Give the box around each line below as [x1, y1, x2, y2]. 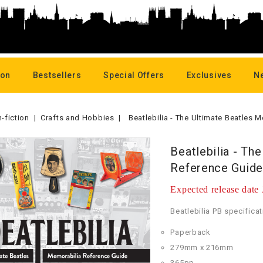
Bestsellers [32, 70, 82, 80]
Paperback [170, 228, 211, 237]
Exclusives [186, 70, 232, 80]
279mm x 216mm [170, 243, 234, 252]
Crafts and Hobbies [41, 113, 114, 122]
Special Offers [103, 70, 164, 80]
